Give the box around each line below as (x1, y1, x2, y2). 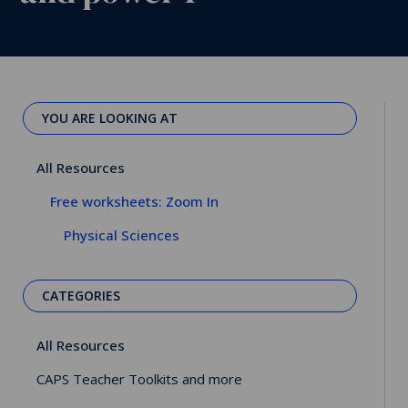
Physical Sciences (64, 225, 179, 244)
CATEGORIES (42, 286, 120, 304)
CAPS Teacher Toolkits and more (36, 369, 242, 388)
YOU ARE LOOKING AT (42, 108, 178, 127)
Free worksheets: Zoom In (50, 191, 219, 210)
